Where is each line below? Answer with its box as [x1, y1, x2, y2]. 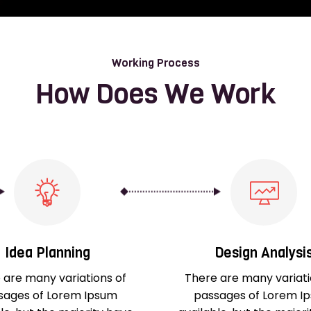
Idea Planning [4, 243, 90, 262]
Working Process [111, 55, 200, 70]
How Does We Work [35, 74, 276, 112]
